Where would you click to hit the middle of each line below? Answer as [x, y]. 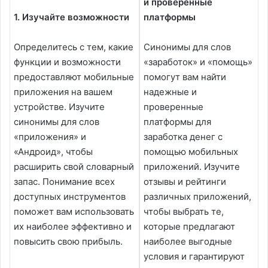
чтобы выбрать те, [184, 211]
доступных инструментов [70, 196]
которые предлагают [189, 226]
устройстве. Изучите [59, 106]
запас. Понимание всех [64, 181]
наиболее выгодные [188, 241]
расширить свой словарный [74, 166]
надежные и [170, 92]
